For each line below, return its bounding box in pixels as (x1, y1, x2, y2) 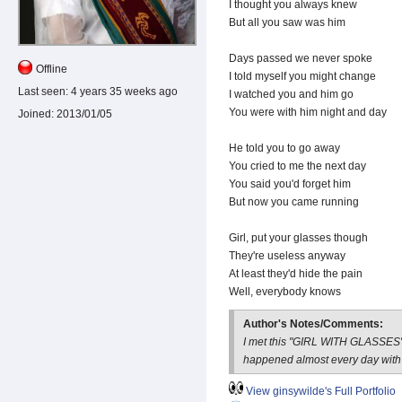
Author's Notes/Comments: (243, 318, 386, 331)
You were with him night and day (229, 106, 387, 119)
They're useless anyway (229, 249, 345, 263)
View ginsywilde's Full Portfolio (246, 385, 396, 398)
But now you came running (229, 196, 359, 209)
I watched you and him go (229, 88, 354, 101)
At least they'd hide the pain (229, 267, 363, 281)
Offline (36, 62, 67, 75)
